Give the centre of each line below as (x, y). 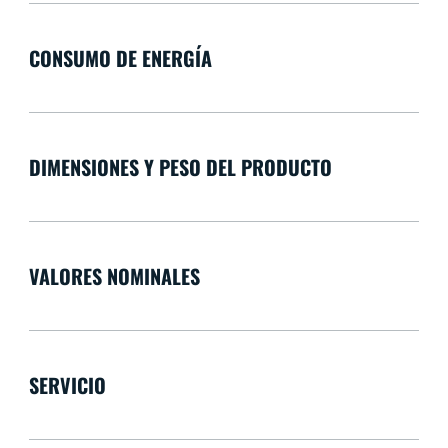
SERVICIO (67, 384)
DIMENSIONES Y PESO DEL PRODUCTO (180, 166)
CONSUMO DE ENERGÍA (120, 57)
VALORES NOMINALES (114, 275)
